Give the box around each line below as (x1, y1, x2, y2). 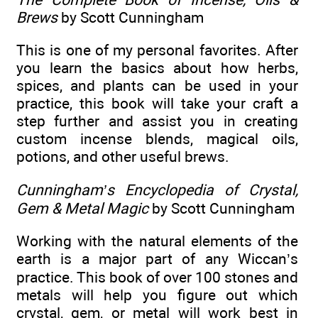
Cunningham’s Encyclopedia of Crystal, (16, 180, 298, 199)
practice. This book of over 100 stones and (16, 268, 298, 287)
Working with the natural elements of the (16, 232, 298, 251)
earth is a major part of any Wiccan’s (16, 250, 298, 268)
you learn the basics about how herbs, (16, 59, 298, 77)
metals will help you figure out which (16, 286, 298, 305)
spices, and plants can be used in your (16, 77, 298, 95)
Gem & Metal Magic (16, 199, 148, 217)
